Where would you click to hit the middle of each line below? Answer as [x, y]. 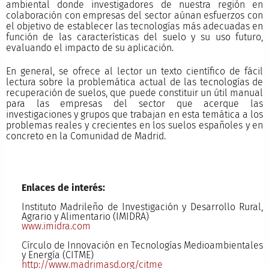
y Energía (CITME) [57, 255]
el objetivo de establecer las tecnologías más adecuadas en [134, 26]
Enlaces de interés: [63, 188]
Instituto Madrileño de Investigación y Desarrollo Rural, [142, 207]
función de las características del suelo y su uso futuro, [134, 37]
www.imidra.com [56, 226]
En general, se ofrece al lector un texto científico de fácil [134, 71]
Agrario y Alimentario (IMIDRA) [85, 217]
